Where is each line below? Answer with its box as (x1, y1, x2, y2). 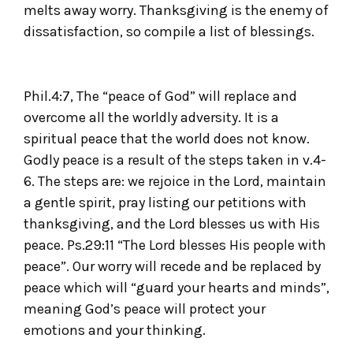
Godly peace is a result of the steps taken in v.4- (24, 151, 326, 169)
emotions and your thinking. (24, 321, 206, 340)
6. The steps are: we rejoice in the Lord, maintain (24, 173, 326, 191)
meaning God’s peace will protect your (24, 300, 266, 318)
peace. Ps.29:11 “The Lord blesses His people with (24, 236, 326, 255)
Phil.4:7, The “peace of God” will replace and (24, 87, 297, 106)
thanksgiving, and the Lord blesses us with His (24, 215, 320, 233)
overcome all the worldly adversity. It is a (24, 109, 279, 127)
